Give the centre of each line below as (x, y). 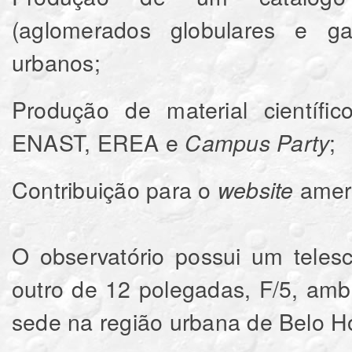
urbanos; (56, 62)
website (255, 190)
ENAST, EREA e (99, 142)
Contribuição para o (115, 189)
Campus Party (257, 143)
